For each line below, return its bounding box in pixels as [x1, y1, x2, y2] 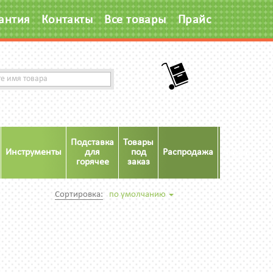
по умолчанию [109, 190, 168, 199]
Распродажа [163, 147, 213, 157]
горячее [76, 157, 109, 167]
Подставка [71, 138, 114, 147]
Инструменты [5, 147, 62, 157]
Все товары [104, 14, 166, 26]
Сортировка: [55, 190, 103, 199]
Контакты [41, 14, 93, 26]
